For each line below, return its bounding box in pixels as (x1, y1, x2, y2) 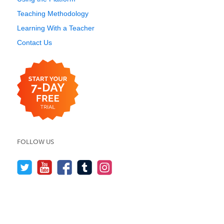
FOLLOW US (17, 138, 54, 145)
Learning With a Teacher (17, 24, 94, 32)
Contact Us (17, 38, 52, 46)
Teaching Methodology (17, 9, 88, 17)
